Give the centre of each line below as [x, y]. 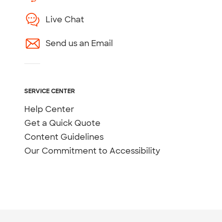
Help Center [50, 110]
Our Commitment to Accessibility [92, 151]
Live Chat [65, 20]
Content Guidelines [64, 137]
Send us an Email [80, 44]
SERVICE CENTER [50, 91]
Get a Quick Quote [63, 123]
